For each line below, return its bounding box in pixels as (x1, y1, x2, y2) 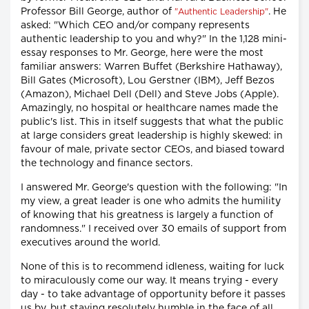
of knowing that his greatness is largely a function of (21, 210, 273, 220)
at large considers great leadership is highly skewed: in (21, 130, 283, 141)
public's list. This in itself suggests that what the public (21, 117, 283, 127)
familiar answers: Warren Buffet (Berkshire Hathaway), (21, 61, 282, 72)
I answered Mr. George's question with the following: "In (21, 182, 288, 192)
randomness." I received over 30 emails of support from (21, 223, 286, 234)
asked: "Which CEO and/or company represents (21, 20, 250, 30)
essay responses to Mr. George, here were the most (21, 48, 263, 58)
